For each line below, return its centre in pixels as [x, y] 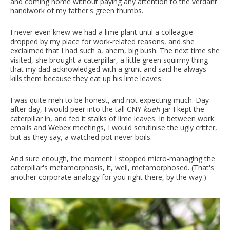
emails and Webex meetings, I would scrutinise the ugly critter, [114, 127]
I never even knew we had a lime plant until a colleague [102, 32]
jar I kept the [182, 109]
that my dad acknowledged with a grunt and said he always [108, 69]
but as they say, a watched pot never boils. [81, 137]
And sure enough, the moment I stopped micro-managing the [113, 158]
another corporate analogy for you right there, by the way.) [108, 177]
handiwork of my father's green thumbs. [77, 10]
